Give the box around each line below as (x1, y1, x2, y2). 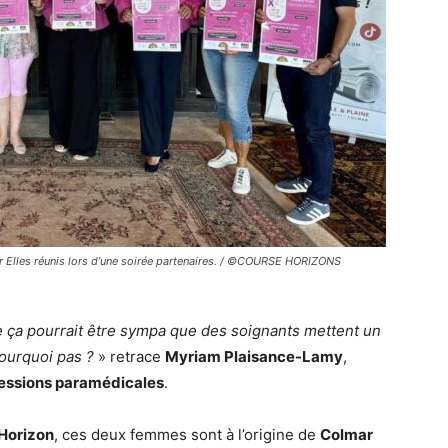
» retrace (94, 347, 165, 367)
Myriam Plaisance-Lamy (165, 347, 343, 367)
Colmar (320, 425, 373, 445)
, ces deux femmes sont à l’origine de (54, 425, 320, 445)
